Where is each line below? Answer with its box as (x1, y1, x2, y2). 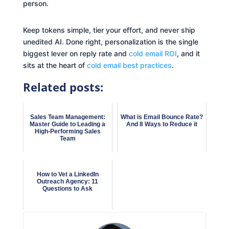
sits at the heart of (22, 60, 87, 70)
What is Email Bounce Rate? (121, 113, 203, 121)
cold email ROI (128, 49, 177, 58)
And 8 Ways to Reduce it (126, 120, 198, 128)
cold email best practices (86, 60, 172, 70)
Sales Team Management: (30, 113, 105, 121)
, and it (176, 49, 200, 58)
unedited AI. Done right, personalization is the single (22, 37, 198, 46)
